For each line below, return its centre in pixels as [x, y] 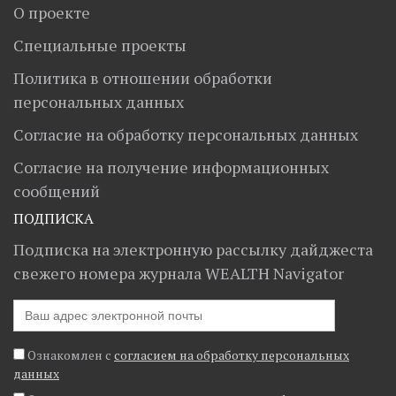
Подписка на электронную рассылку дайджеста [193, 249]
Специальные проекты [100, 45]
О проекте [52, 12]
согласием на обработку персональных [232, 355]
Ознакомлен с [71, 355]
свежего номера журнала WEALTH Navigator [179, 273]
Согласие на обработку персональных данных [186, 134]
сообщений [57, 191]
